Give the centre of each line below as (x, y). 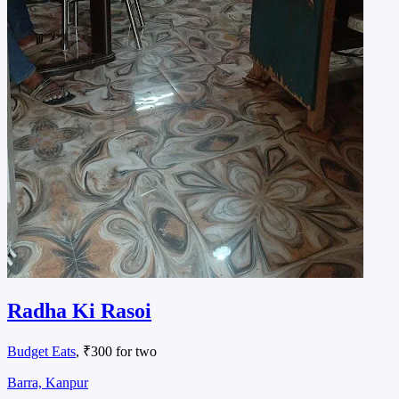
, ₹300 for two (116, 351)
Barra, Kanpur (48, 382)
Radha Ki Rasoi (79, 310)
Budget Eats (41, 351)
